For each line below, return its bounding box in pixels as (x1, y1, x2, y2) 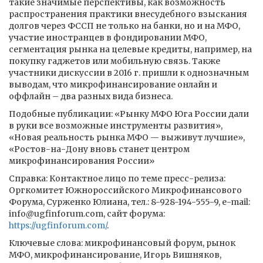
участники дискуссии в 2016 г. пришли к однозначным (9, 68, 249, 78)
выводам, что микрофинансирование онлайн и (9, 79, 217, 90)
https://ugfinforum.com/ (9, 220, 107, 231)
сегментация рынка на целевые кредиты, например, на (9, 44, 252, 55)
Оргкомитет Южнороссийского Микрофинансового (9, 185, 242, 195)
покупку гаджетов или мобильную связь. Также (9, 56, 220, 66)
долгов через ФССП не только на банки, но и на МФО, (9, 21, 240, 31)
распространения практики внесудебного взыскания (9, 9, 247, 19)
